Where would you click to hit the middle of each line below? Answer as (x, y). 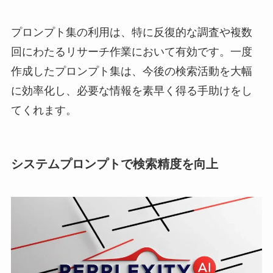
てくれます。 (44, 111)
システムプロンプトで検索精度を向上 (114, 164)
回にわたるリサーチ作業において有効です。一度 (131, 52)
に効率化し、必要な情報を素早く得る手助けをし (131, 91)
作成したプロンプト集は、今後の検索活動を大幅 (131, 72)
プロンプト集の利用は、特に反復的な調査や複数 (131, 33)
